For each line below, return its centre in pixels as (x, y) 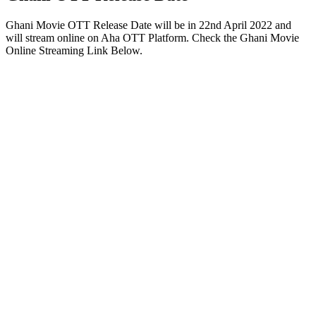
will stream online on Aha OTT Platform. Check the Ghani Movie (152, 37)
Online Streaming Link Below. (74, 50)
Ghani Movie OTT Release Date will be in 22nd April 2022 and (148, 25)
